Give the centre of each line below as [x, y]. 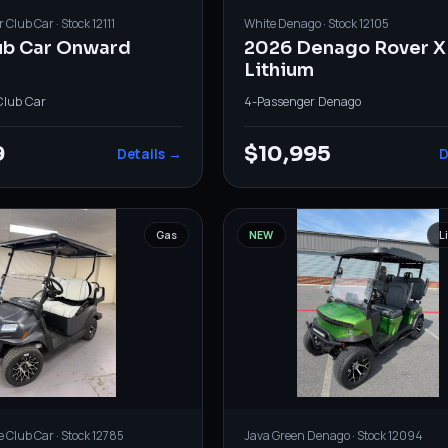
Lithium [278, 69]
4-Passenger [279, 101]
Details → [149, 153]
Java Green [274, 435]
